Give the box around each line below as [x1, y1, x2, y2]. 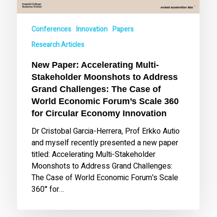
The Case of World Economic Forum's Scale [31, 171, 179, 184]
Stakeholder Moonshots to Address [31, 72, 178, 82]
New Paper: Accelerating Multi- [31, 60, 159, 70]
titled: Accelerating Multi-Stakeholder [31, 148, 156, 160]
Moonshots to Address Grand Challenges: [31, 160, 173, 172]
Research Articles [31, 39, 85, 50]
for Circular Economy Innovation [31, 108, 167, 118]
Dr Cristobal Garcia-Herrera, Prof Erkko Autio [31, 125, 180, 137]
